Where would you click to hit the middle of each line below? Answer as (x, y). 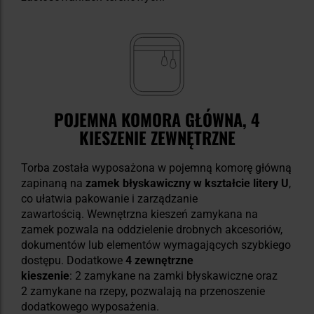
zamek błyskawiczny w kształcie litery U (187, 183)
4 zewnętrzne (159, 260)
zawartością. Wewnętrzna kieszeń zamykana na (139, 214)
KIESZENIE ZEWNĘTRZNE (157, 137)
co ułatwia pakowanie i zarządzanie (109, 198)
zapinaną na (53, 183)
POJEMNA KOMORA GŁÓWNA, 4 (157, 119)
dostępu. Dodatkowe (73, 260)
